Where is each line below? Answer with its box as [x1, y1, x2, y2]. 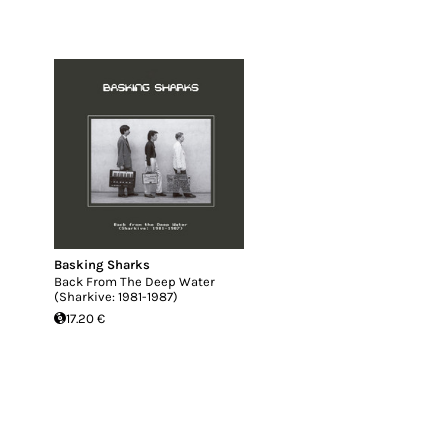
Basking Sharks [54, 256, 150, 272]
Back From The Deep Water [54, 273, 215, 289]
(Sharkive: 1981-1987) [54, 288, 178, 304]
